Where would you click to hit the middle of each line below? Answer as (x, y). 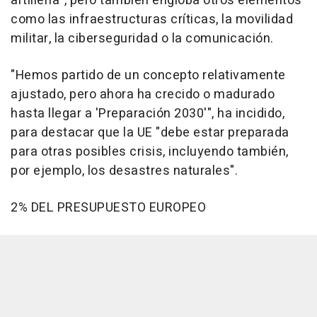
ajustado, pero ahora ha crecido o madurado (143, 94)
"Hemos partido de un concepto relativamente (148, 75)
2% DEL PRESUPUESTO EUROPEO (108, 207)
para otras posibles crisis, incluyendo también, (150, 151)
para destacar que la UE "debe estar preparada (150, 132)
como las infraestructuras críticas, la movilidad (152, 19)
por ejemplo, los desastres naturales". (124, 171)
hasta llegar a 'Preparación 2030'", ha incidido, (148, 113)
